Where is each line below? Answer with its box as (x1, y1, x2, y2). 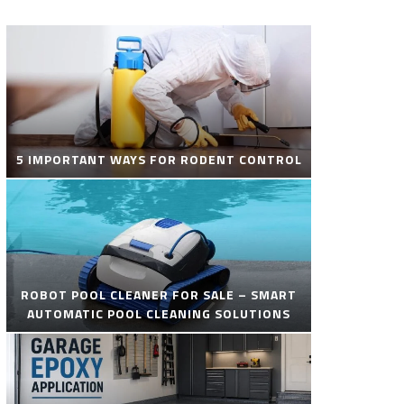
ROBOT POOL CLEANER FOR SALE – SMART (21, 285, 297, 305)
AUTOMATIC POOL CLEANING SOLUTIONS (27, 304, 290, 324)
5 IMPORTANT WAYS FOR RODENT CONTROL (15, 150, 302, 170)
